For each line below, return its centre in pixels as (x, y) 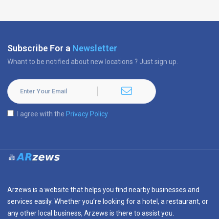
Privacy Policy (87, 114)
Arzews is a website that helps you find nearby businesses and (103, 190)
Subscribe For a (40, 48)
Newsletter (95, 48)
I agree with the (42, 114)
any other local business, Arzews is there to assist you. (91, 213)
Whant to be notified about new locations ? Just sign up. (93, 62)
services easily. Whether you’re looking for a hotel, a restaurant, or (108, 201)
